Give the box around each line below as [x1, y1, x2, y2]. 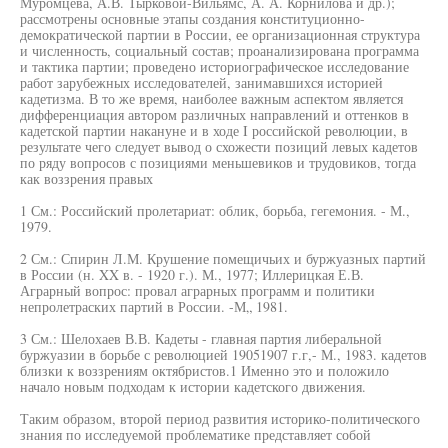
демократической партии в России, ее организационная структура [20, 25, 420, 44]
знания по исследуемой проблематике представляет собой [20, 425, 371, 444]
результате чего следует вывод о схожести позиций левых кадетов [20, 137, 418, 156]
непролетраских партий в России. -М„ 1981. [20, 297, 288, 316]
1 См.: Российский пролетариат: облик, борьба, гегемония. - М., [20, 201, 410, 220]
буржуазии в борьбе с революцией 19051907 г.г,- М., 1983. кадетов [20, 345, 427, 364]
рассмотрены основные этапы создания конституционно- [20, 9, 365, 28]
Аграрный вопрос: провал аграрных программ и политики [20, 281, 375, 300]
